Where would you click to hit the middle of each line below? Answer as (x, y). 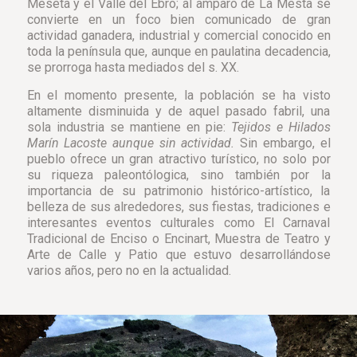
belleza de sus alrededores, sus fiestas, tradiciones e (178, 207)
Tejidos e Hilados (280, 127)
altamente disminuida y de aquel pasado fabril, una (178, 111)
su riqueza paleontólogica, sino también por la (178, 175)
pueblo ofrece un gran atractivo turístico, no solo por (178, 159)
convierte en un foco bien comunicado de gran (178, 20)
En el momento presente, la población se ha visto (178, 95)
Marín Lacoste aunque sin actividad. (131, 143)
